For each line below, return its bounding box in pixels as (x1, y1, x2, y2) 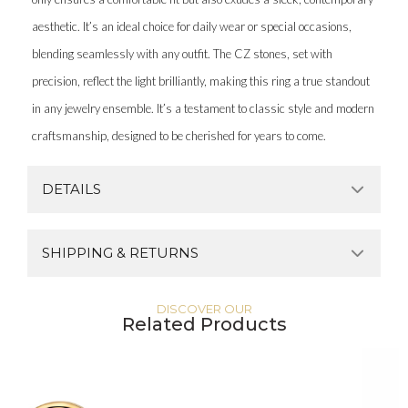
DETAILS (42, 179, 101, 198)
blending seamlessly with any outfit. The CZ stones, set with (32, 46, 332, 61)
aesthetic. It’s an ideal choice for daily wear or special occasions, (32, 18, 352, 34)
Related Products (121, 312, 287, 335)
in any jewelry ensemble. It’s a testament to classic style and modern (32, 100, 374, 116)
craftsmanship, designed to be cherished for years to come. (32, 127, 326, 143)
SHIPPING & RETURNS (42, 243, 199, 261)
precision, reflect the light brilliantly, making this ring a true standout (32, 73, 370, 88)
